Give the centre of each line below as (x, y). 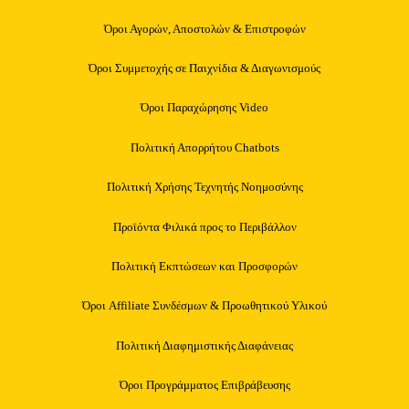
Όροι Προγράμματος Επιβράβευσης (204, 385)
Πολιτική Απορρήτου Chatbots (204, 147)
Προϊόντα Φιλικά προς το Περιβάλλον (204, 226)
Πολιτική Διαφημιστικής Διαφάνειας (204, 345)
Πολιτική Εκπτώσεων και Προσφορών (204, 266)
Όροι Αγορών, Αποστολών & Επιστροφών (204, 28)
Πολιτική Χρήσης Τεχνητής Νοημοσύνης (204, 187)
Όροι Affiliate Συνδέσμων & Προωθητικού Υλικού (204, 306)
